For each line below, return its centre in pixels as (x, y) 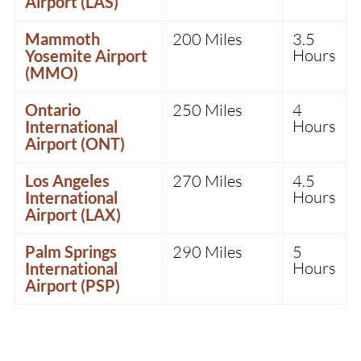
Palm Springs (71, 252)
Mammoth (62, 39)
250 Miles (207, 110)
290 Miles (207, 252)
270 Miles (207, 181)
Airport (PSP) (72, 286)
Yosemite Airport (86, 56)
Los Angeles (67, 181)
